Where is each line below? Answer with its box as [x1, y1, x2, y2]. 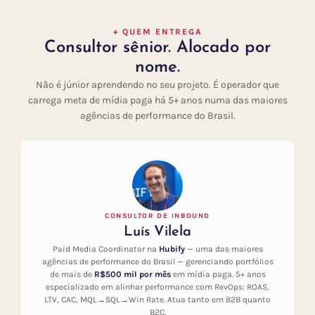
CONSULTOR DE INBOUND [105, 212, 210, 221]
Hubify [158, 244, 185, 255]
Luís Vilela [124, 225, 191, 240]
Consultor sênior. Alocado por [44, 39, 271, 57]
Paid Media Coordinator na [52, 244, 159, 255]
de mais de [49, 269, 94, 280]
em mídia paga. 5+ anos [170, 269, 266, 280]
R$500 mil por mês [94, 269, 171, 280]
